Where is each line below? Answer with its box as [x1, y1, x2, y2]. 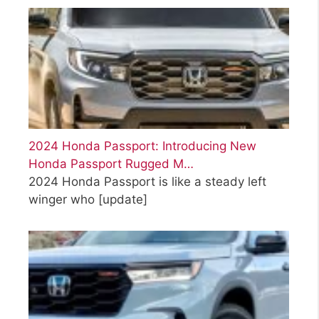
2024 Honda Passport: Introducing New [28, 139, 256, 154]
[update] [98, 192, 147, 207]
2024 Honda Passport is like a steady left [28, 174, 266, 189]
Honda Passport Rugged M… [28, 157, 194, 172]
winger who [28, 192, 98, 207]
